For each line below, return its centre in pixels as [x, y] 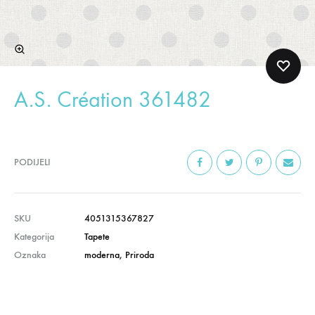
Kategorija [34, 237]
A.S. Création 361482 [112, 100]
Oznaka [30, 255]
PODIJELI [32, 162]
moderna [102, 255]
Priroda [140, 255]
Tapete [97, 237]
